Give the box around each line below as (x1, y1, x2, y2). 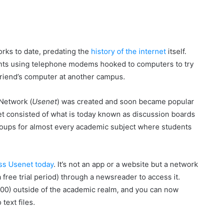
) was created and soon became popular (57, 96, 194, 106)
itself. (166, 46, 186, 56)
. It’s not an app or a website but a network (54, 159, 198, 169)
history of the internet (91, 46, 166, 56)
